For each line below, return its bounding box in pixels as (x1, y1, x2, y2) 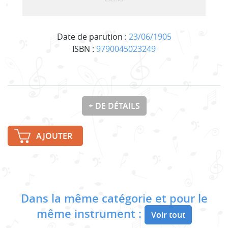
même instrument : (36, 206, 145, 221)
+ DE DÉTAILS (88, 100, 140, 111)
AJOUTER (36, 130, 72, 141)
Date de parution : (56, 31, 129, 42)
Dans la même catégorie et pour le (20, 190, 208, 206)
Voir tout (151, 209, 185, 220)
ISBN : (72, 43, 96, 54)
